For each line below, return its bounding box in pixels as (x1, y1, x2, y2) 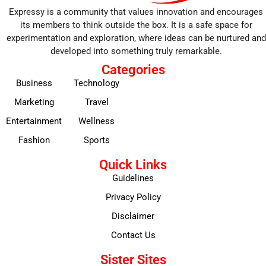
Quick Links (99, 157, 167, 173)
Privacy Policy (105, 192, 161, 203)
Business (15, 78, 52, 89)
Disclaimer (112, 211, 154, 222)
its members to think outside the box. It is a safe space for (20, 20, 252, 31)
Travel (84, 97, 109, 108)
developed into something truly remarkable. (50, 46, 222, 57)
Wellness (78, 116, 115, 127)
